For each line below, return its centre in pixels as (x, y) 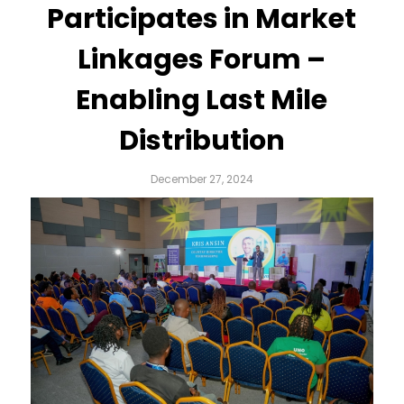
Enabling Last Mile (202, 100)
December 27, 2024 (202, 179)
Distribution (202, 140)
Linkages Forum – (202, 59)
